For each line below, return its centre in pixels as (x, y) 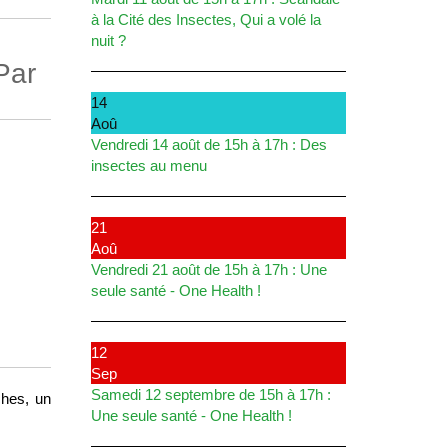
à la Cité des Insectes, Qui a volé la (206, 19)
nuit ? (108, 40)
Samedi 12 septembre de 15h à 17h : (211, 394)
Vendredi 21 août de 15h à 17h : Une (209, 269)
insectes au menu (149, 165)
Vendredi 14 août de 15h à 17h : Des (209, 144)
